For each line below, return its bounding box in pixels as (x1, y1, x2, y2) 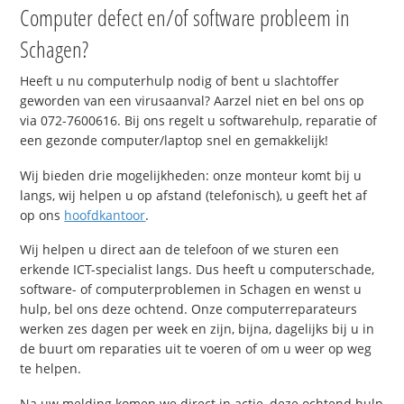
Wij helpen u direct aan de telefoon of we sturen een (20, 241, 340, 259)
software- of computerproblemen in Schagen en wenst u (20, 280, 363, 298)
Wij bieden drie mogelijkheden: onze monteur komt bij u (20, 166, 363, 184)
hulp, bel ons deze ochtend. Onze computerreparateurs (20, 300, 358, 318)
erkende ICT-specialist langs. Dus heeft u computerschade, (20, 261, 375, 279)
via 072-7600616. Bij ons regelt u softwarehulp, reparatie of (20, 111, 378, 129)
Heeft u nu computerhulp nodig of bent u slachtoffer (20, 71, 340, 89)
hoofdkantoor (64, 206, 146, 224)
